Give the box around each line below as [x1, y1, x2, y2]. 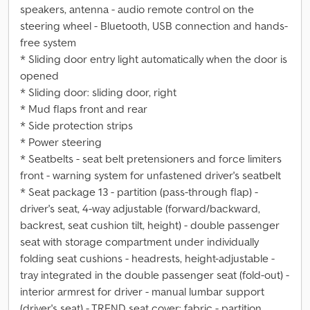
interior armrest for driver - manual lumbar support [20, 284, 264, 298]
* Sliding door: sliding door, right [20, 85, 176, 99]
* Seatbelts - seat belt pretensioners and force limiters [20, 152, 282, 165]
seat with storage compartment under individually [20, 235, 259, 248]
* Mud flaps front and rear [20, 102, 147, 116]
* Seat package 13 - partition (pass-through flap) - [20, 185, 258, 199]
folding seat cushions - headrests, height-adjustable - [20, 251, 275, 265]
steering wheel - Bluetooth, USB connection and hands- [20, 19, 288, 33]
